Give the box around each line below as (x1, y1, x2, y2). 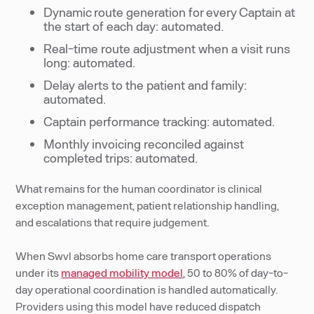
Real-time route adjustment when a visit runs (43, 41, 291, 56)
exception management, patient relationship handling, (15, 198, 280, 212)
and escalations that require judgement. (15, 215, 210, 228)
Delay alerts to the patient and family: (43, 77, 247, 93)
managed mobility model (61, 266, 184, 279)
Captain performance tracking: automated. (43, 114, 275, 129)
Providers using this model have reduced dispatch (15, 299, 261, 313)
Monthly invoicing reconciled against (43, 136, 245, 151)
